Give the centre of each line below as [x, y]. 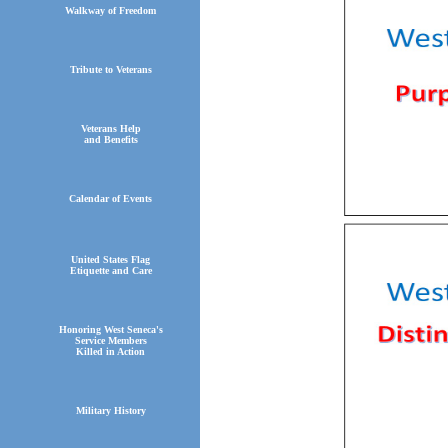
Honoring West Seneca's [110, 330]
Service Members [110, 341]
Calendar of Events [110, 199]
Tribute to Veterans [110, 70]
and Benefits [110, 140]
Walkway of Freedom [110, 11]
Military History [110, 411]
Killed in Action [110, 352]
